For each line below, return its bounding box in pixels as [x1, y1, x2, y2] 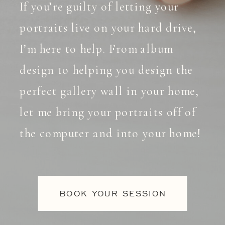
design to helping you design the [20, 62, 193, 77]
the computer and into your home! [20, 126, 203, 141]
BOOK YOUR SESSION [59, 187, 167, 198]
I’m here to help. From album [20, 41, 173, 56]
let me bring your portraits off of [20, 104, 196, 120]
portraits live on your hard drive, [20, 20, 196, 35]
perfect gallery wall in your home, [20, 83, 199, 98]
